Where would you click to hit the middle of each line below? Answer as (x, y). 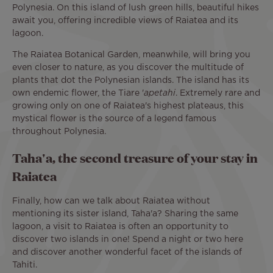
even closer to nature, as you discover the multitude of (128, 68)
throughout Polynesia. (59, 132)
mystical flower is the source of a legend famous (114, 119)
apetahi (160, 94)
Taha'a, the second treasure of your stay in (135, 158)
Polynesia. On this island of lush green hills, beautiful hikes (136, 8)
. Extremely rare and (218, 93)
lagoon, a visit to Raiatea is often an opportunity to (120, 227)
